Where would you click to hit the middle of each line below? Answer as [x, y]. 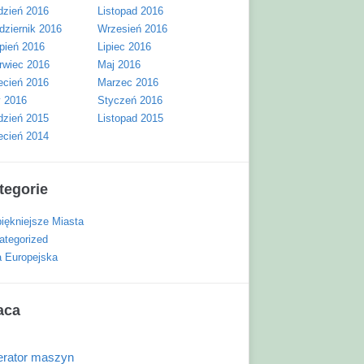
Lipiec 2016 [124, 47]
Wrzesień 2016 [132, 29]
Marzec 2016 [128, 82]
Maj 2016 [119, 65]
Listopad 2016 [130, 11]
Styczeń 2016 [130, 100]
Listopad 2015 [130, 118]
